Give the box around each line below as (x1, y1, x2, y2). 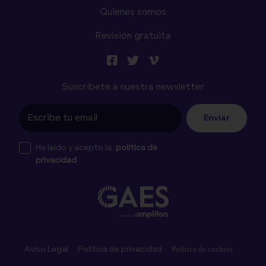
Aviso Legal (24, 245, 68, 254)
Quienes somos (100, 7, 166, 17)
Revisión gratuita (95, 31, 171, 41)
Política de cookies (171, 245, 233, 254)
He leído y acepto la (36, 143, 113, 152)
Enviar (203, 113, 230, 122)
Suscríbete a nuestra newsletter (62, 82, 204, 92)
